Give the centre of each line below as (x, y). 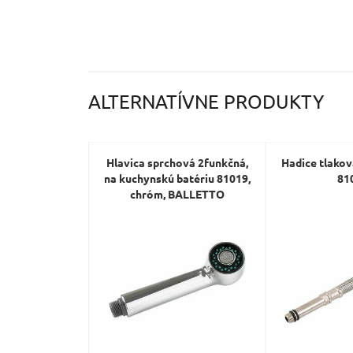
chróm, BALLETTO (177, 194)
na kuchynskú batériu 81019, (177, 178)
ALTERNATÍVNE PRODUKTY (206, 101)
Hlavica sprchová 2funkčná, (177, 162)
